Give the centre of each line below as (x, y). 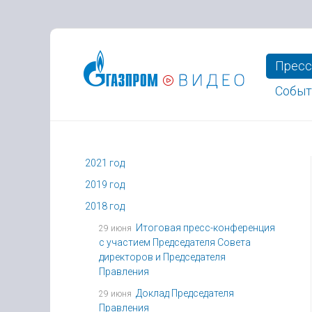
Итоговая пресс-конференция (205, 228)
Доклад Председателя (185, 293)
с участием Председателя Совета (175, 242)
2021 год (105, 163)
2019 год (105, 185)
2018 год (105, 206)
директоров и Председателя (162, 257)
